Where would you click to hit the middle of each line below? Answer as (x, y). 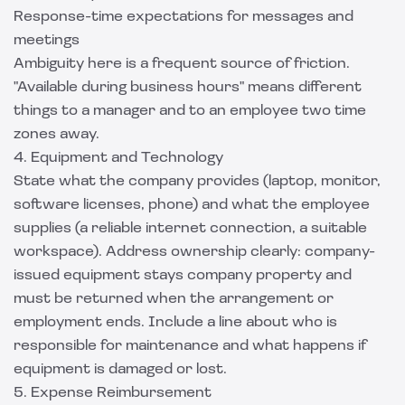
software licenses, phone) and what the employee (192, 205)
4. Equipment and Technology (118, 158)
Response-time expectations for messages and (184, 17)
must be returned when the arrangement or (174, 299)
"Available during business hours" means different (188, 88)
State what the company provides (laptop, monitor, (197, 182)
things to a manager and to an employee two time (190, 111)
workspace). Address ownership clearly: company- (194, 252)
